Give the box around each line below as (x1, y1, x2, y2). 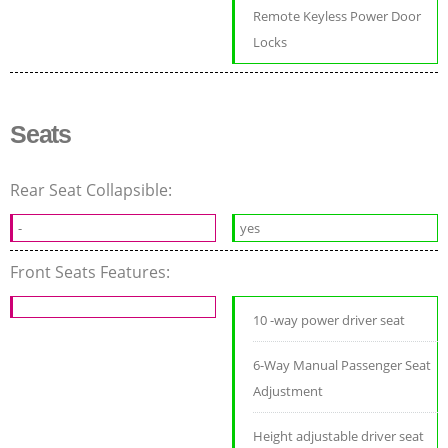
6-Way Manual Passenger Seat (253, 355, 432, 374)
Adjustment (253, 381, 324, 400)
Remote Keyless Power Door (253, 6, 422, 25)
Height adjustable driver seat (253, 426, 425, 445)
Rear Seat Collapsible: (10, 178, 176, 201)
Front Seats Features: (10, 260, 174, 283)
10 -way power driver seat (253, 310, 406, 329)
